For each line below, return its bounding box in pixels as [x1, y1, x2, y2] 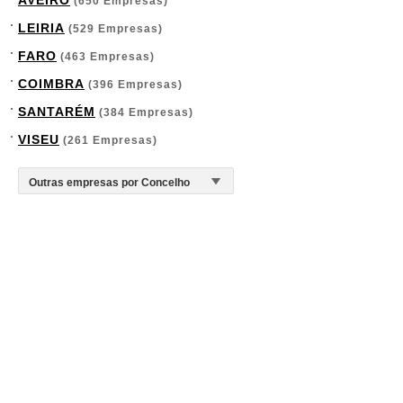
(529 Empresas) [65, 22, 163, 35]
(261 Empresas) [59, 134, 157, 147]
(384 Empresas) [95, 106, 193, 119]
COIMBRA [18, 76, 85, 91]
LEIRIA [18, 21, 65, 35]
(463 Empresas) [57, 50, 155, 63]
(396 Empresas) [85, 78, 183, 91]
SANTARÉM [18, 104, 95, 119]
